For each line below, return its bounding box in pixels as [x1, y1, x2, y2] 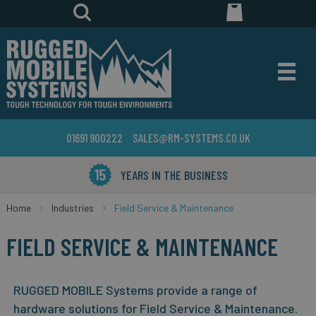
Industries [51, 202, 94, 214]
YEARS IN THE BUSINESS [120, 167, 228, 183]
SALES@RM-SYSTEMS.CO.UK [132, 130, 250, 145]
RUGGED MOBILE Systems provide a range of [13, 282, 257, 298]
